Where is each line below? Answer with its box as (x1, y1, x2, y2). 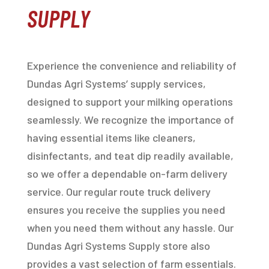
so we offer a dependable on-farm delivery (26, 167, 228, 181)
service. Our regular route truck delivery (26, 185, 211, 199)
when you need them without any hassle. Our (26, 221, 234, 235)
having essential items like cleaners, (26, 131, 196, 145)
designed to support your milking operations (26, 95, 233, 109)
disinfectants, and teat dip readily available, (26, 149, 234, 163)
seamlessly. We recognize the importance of (26, 113, 234, 127)
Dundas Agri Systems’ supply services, (26, 77, 206, 91)
